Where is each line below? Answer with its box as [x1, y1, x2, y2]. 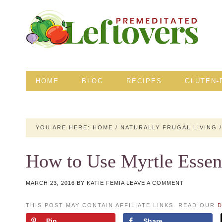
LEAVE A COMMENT [126, 179, 184, 186]
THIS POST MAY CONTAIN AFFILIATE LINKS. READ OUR [26, 202, 218, 208]
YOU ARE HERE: [36, 124, 93, 131]
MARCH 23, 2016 [26, 179, 75, 186]
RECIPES [126, 77, 162, 85]
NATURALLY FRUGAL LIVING [120, 124, 217, 131]
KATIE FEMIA [87, 179, 124, 186]
